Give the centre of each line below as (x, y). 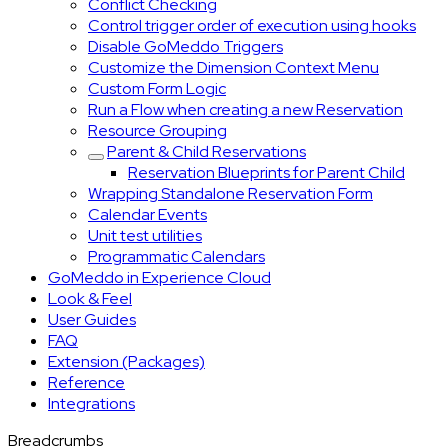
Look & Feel (90, 298)
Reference (86, 382)
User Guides (92, 319)
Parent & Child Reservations (206, 151)
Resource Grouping (157, 130)
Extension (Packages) (126, 361)
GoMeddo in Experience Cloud (159, 277)
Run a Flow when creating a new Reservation (245, 109)
